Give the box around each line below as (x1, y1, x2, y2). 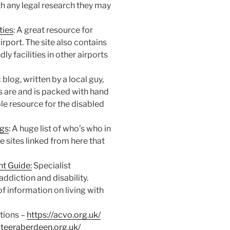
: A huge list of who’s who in (8, 124, 111, 133)
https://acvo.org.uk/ (26, 210, 101, 220)
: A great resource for (13, 25, 93, 35)
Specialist (31, 161, 71, 170)
